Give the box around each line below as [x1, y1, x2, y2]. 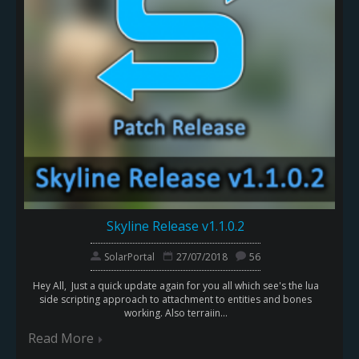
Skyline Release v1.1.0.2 [107, 217, 244, 236]
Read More [28, 329, 94, 348]
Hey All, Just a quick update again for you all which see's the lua [32, 279, 319, 293]
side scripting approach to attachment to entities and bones [39, 292, 312, 307]
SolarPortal [104, 250, 155, 264]
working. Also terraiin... [123, 306, 228, 321]
